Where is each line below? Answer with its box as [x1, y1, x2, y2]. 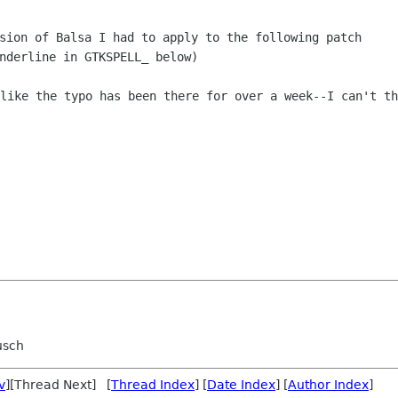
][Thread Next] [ [5, 377, 111, 392]
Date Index [207, 377, 275, 392]
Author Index [288, 377, 369, 392]
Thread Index [111, 377, 195, 392]
